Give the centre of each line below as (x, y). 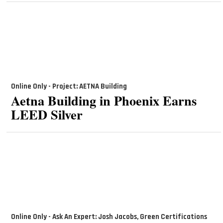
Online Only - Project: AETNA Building (69, 87)
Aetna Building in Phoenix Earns (104, 100)
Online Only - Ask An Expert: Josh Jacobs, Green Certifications (109, 217)
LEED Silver (47, 114)
